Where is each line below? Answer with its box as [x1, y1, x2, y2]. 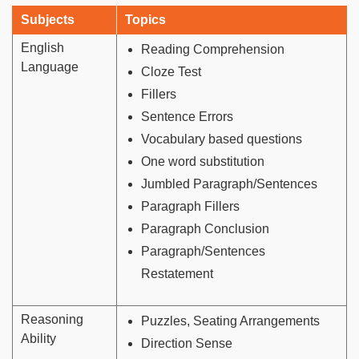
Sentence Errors [141, 110, 233, 124]
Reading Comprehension [141, 42, 284, 57]
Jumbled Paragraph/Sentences [141, 177, 317, 192]
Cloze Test [141, 65, 201, 79]
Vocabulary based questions [141, 132, 302, 147]
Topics [125, 13, 166, 27]
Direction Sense [141, 337, 232, 351]
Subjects [21, 13, 75, 27]
